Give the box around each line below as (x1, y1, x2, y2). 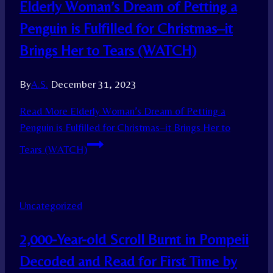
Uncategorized (19, 199, 82, 212)
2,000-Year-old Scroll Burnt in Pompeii (19, 231, 249, 248)
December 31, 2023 (51, 78, 136, 91)
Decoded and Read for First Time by (19, 253, 237, 270)
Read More (19, 105, 68, 118)
